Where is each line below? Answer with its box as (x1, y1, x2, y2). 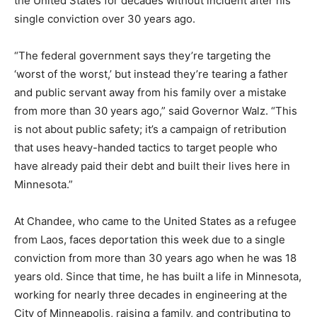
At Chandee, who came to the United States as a (14, 209, 254, 223)
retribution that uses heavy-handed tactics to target (14, 135, 272, 149)
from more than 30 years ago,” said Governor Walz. (14, 98, 268, 113)
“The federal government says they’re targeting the (14, 43, 271, 57)
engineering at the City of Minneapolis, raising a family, (14, 301, 288, 315)
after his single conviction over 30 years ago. (14, 6, 239, 21)
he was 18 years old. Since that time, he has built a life (14, 264, 284, 278)
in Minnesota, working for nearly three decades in (14, 282, 263, 296)
